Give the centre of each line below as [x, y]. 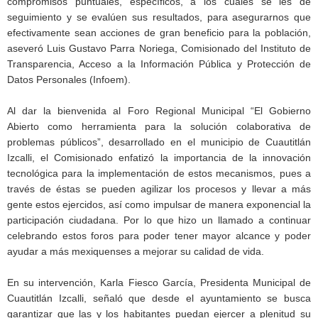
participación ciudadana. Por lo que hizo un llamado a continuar [159, 220]
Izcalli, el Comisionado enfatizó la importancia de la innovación [159, 157]
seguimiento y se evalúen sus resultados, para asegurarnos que [159, 17]
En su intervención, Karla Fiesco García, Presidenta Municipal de [159, 282]
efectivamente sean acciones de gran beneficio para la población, [159, 32]
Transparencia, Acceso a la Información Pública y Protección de [159, 64]
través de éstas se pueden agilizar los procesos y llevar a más [159, 188]
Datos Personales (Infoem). [69, 79]
